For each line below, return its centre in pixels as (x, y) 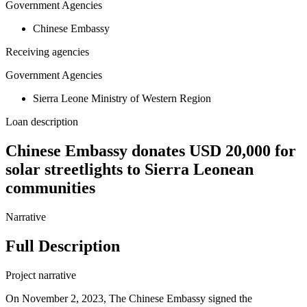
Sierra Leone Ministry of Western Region (122, 99)
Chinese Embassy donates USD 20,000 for (151, 151)
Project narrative (41, 275)
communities (50, 188)
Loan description (42, 122)
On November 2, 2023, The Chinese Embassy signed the (129, 299)
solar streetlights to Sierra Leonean (130, 170)
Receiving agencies (47, 52)
